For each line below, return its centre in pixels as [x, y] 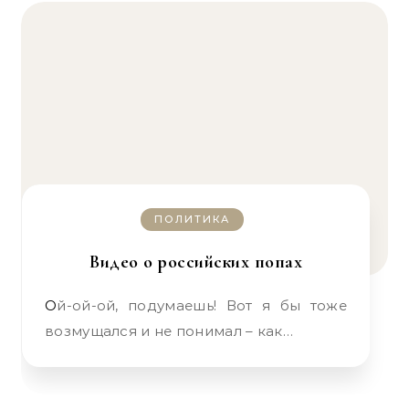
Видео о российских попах [196, 262]
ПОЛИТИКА [192, 219]
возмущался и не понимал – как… [169, 331]
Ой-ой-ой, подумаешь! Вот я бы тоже [51, 305]
